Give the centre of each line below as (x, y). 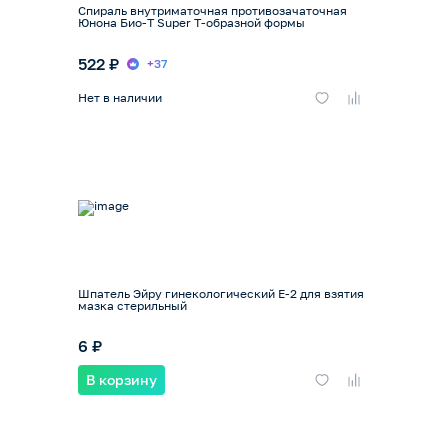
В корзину (121, 379)
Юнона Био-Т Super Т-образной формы (191, 23)
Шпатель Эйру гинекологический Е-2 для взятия (178, 293)
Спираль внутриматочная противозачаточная (212, 11)
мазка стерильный (132, 305)
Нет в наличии (120, 97)
